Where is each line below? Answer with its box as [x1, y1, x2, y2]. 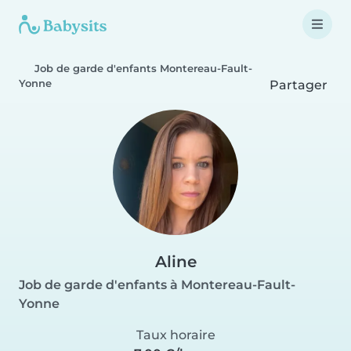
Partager [269, 78, 327, 92]
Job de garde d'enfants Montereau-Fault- [34, 63, 252, 74]
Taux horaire [136, 327, 215, 342]
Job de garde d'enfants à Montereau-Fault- [19, 277, 295, 292]
